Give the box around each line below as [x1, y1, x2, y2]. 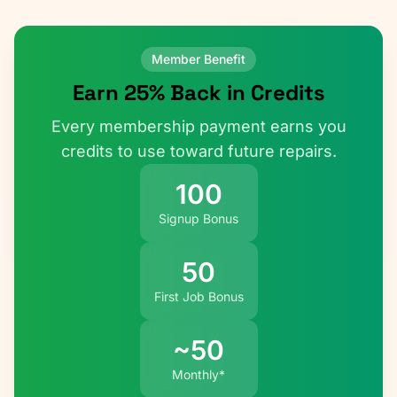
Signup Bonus [159, 211, 238, 226]
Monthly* [172, 367, 225, 382]
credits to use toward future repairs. [60, 142, 337, 160]
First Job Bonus [153, 289, 244, 304]
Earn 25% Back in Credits [72, 79, 325, 106]
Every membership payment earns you [51, 117, 346, 136]
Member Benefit [152, 51, 245, 66]
